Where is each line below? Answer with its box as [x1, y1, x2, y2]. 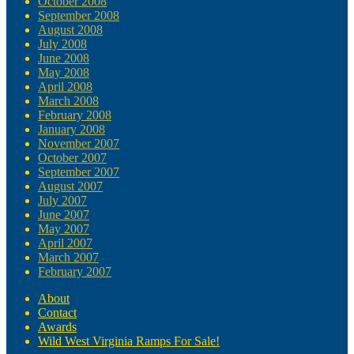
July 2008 [38, 37, 87, 51]
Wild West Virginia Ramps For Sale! [38, 334, 220, 348]
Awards [38, 320, 77, 334]
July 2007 [38, 194, 87, 208]
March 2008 [38, 94, 99, 108]
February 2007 [38, 265, 111, 279]
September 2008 [38, 9, 119, 23]
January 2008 [38, 122, 105, 137]
